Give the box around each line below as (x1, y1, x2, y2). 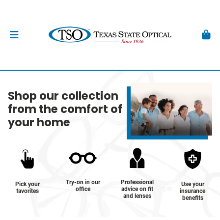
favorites (16, 187, 39, 194)
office (75, 186, 90, 193)
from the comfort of (8, 101, 122, 117)
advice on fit (121, 186, 153, 193)
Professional (120, 179, 154, 186)
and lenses (123, 192, 151, 200)
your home (8, 114, 70, 130)
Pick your (15, 180, 40, 188)
